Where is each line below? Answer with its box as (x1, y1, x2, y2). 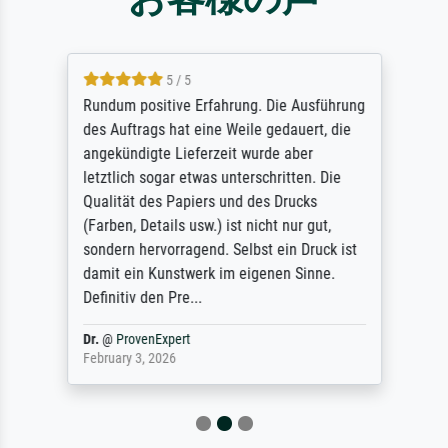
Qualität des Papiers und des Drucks (82, 191, 317, 211)
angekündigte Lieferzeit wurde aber (82, 143, 313, 163)
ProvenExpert (115, 330, 190, 348)
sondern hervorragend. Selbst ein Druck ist (82, 239, 357, 259)
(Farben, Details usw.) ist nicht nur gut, (82, 215, 331, 235)
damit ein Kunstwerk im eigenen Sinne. (82, 263, 335, 283)
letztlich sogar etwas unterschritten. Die (82, 167, 341, 187)
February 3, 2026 (82, 349, 176, 367)
